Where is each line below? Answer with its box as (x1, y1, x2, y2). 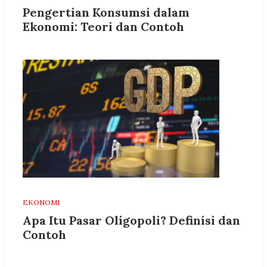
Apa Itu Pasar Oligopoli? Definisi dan (23, 213, 240, 228)
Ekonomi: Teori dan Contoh (23, 19, 184, 35)
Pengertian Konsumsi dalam (23, 5, 190, 20)
